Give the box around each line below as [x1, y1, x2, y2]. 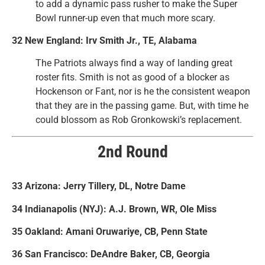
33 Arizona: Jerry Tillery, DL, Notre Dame [12, 180, 186, 192]
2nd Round [97, 141, 168, 161]
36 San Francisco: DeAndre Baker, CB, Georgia [12, 248, 210, 260]
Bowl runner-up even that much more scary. [35, 12, 215, 24]
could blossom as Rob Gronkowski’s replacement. [35, 114, 242, 126]
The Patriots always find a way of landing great [35, 57, 232, 69]
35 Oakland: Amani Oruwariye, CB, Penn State [12, 225, 208, 237]
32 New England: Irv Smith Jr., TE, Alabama [12, 34, 197, 46]
